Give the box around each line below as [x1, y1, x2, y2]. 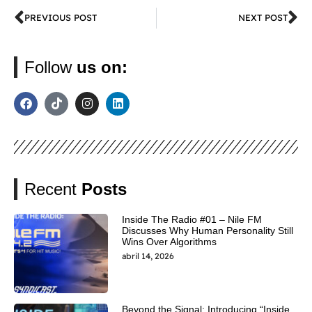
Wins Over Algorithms [121, 235, 217, 247]
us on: [77, 57, 127, 77]
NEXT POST [238, 12, 288, 24]
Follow [24, 57, 77, 77]
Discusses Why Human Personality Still [121, 224, 293, 236]
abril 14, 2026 [121, 250, 174, 261]
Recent [24, 179, 81, 198]
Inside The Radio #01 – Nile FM [121, 213, 262, 225]
